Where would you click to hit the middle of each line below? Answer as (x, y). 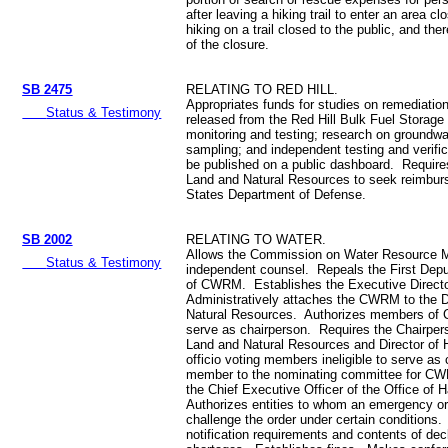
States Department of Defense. (276, 195)
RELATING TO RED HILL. (262, 90)
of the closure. (228, 45)
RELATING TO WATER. (256, 240)
